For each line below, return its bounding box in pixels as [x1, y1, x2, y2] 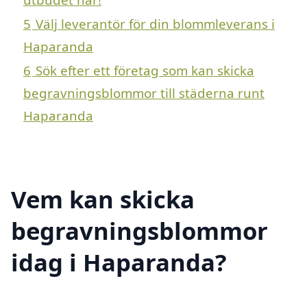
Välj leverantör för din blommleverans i [36, 14, 275, 32]
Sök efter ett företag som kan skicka [36, 61, 254, 79]
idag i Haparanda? [11, 245, 227, 278]
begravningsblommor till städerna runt [23, 84, 265, 101]
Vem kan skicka [11, 182, 195, 215]
